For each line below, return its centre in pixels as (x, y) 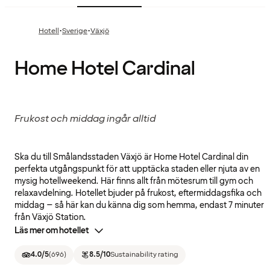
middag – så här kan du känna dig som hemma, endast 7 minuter (139, 206)
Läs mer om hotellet (52, 231)
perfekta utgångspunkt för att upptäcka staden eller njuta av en (137, 169)
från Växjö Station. (50, 218)
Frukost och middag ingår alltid (85, 119)
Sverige (75, 31)
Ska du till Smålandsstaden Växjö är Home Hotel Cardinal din (131, 157)
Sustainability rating (144, 255)
